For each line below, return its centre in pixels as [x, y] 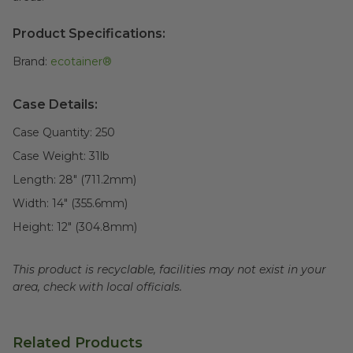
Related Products [78, 343]
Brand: [30, 61]
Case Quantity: [52, 132]
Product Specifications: [89, 33]
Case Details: [55, 104]
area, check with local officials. [97, 287]
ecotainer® [81, 61]
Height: [33, 227]
